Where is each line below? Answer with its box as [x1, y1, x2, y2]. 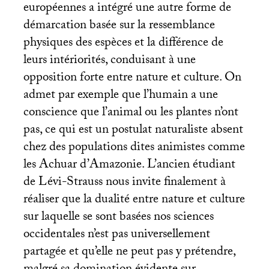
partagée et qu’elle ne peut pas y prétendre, [23, 241, 235, 264]
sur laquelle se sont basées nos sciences [23, 207, 214, 229]
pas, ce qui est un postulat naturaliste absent [23, 119, 243, 142]
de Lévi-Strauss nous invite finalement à [23, 172, 226, 194]
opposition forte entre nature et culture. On [23, 67, 241, 89]
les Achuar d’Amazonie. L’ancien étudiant [23, 154, 235, 177]
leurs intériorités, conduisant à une [23, 50, 196, 72]
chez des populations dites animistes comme [23, 137, 245, 159]
